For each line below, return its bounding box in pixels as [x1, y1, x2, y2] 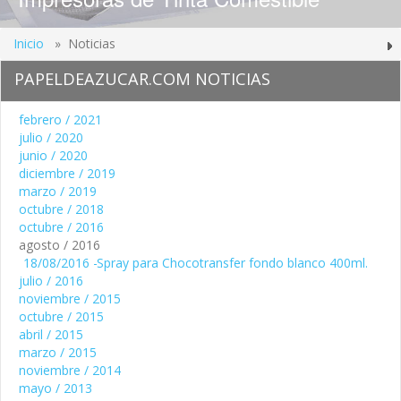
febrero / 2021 [19, 110, 102, 128]
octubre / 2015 [19, 307, 104, 325]
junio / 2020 [19, 146, 88, 164]
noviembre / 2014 [19, 361, 121, 379]
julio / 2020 [19, 128, 83, 146]
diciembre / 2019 [19, 164, 115, 182]
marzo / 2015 [19, 343, 97, 361]
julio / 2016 [19, 271, 83, 289]
